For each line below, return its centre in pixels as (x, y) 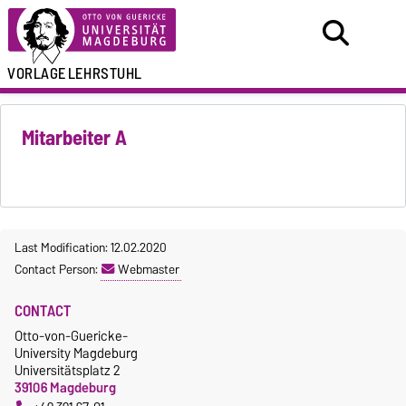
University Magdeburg (76, 353)
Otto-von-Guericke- (71, 336)
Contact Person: (58, 270)
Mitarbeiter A (75, 138)
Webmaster (149, 270)
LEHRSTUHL (105, 73)
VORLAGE (37, 73)
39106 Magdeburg (65, 388)
